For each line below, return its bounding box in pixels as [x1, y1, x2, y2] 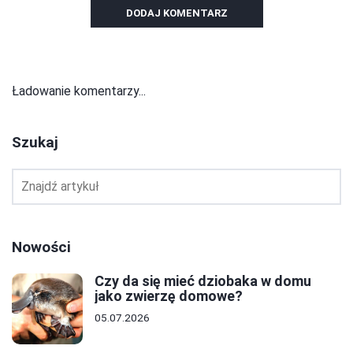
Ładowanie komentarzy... [12, 83, 146, 98]
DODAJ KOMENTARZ [125, 6, 228, 19]
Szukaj [12, 132, 58, 151]
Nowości [12, 237, 71, 256]
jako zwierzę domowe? [95, 287, 243, 304]
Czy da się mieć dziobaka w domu [95, 272, 311, 289]
